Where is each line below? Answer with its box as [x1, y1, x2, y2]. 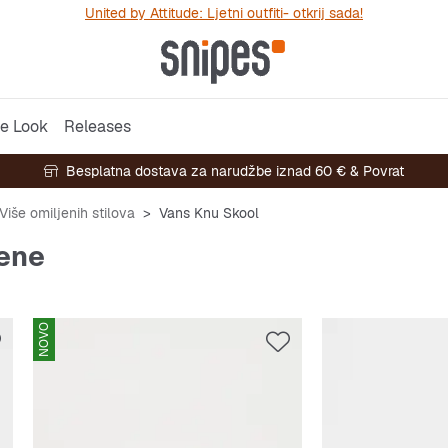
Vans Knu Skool [159, 204, 259, 222]
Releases [64, 115, 131, 137]
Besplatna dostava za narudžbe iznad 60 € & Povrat [66, 162, 404, 180]
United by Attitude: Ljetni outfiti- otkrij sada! [85, 4, 363, 22]
